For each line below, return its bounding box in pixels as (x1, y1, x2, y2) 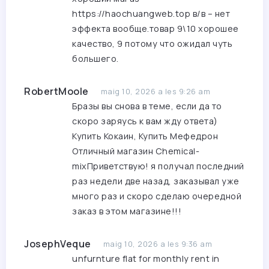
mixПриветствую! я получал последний (72, 160, 244, 172)
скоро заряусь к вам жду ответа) (72, 115, 218, 127)
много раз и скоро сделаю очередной (72, 190, 241, 202)
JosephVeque (24, 237, 91, 251)
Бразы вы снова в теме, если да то (72, 100, 222, 112)
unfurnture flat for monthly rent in (72, 253, 220, 265)
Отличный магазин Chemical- (72, 145, 199, 157)
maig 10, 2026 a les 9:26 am (100, 86, 210, 97)
